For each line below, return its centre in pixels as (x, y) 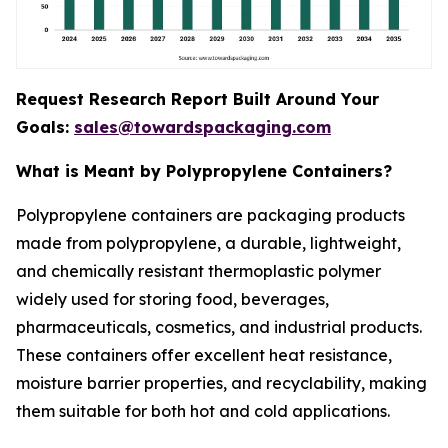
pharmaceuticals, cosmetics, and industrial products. (219, 327)
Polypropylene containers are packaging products (210, 215)
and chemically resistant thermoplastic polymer (198, 271)
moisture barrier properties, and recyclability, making (221, 383)
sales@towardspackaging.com (202, 127)
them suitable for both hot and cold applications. (203, 411)
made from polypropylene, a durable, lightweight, (208, 243)
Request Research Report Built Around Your (197, 99)
